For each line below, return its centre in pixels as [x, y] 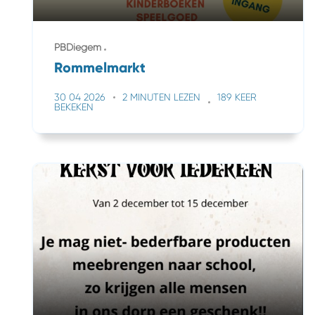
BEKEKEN [74, 107]
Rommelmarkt [100, 67]
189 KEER [237, 97]
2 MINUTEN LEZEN [161, 97]
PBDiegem [78, 47]
